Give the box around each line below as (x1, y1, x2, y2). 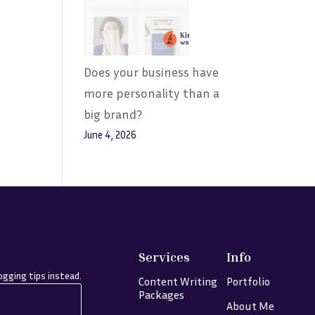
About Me (226, 298, 275, 313)
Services (138, 248, 190, 264)
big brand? (84, 106, 143, 122)
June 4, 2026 (84, 129, 137, 141)
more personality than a (84, 85, 220, 101)
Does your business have (84, 64, 219, 79)
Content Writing (138, 274, 217, 288)
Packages (138, 287, 184, 302)
